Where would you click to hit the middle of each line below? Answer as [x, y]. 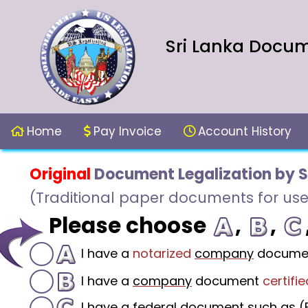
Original [60, 174]
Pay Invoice [128, 131]
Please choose [130, 225]
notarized [162, 254]
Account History [245, 131]
